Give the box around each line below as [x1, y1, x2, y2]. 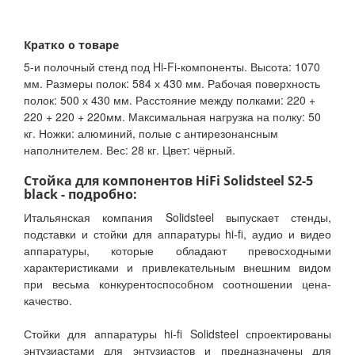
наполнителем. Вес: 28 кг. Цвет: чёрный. [24, 142, 235, 158]
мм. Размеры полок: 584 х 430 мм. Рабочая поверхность [24, 75, 320, 92]
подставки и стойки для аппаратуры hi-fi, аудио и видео [24, 226, 331, 242]
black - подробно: [24, 185, 137, 204]
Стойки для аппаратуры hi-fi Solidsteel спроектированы [24, 326, 331, 342]
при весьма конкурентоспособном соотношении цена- [24, 276, 331, 292]
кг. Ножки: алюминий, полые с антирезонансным [24, 125, 278, 142]
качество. [24, 292, 72, 309]
